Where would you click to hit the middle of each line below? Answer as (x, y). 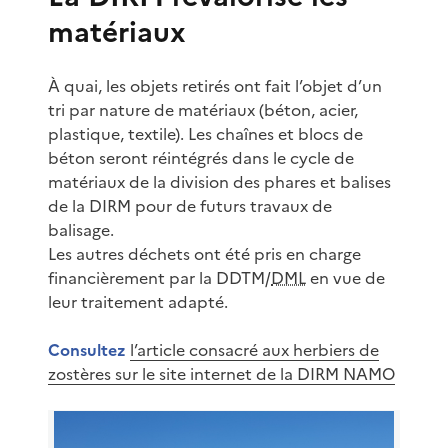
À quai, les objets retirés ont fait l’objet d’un (215, 85)
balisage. (81, 229)
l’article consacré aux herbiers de (254, 349)
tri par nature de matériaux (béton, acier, (203, 109)
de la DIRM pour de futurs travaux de (190, 205)
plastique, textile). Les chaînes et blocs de (205, 133)
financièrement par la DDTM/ (159, 277)
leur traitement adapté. (138, 301)
